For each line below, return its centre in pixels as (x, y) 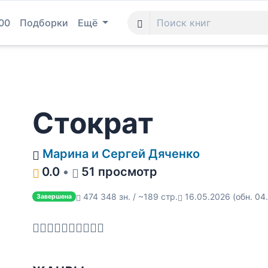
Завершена (54, 196)
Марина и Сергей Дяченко (121, 154)
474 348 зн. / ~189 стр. (130, 197)
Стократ (93, 123)
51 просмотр (119, 172)
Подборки (44, 23)
